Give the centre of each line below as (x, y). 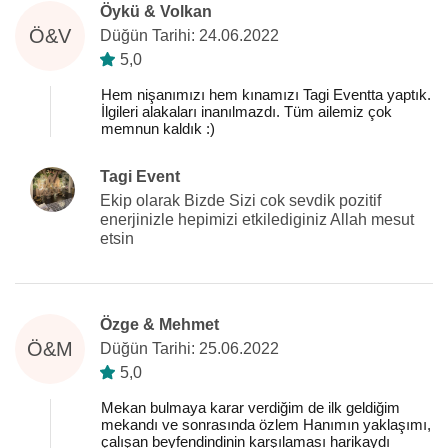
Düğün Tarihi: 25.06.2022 (189, 348)
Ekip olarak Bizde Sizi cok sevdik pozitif (240, 200)
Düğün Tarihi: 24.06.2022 (189, 35)
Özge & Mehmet (159, 324)
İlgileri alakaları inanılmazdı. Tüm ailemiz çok (246, 111)
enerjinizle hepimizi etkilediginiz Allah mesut (257, 219)
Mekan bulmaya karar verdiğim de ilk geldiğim (250, 407)
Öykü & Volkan (156, 11)
